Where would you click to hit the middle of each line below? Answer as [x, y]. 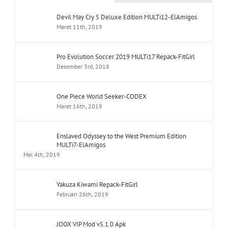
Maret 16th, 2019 [79, 106]
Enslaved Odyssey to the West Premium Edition [121, 136]
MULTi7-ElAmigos [81, 145]
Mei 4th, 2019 [42, 155]
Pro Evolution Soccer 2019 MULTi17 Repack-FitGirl [126, 57]
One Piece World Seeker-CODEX [102, 97]
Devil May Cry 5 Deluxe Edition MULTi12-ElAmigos [127, 17]
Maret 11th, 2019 [79, 27]
